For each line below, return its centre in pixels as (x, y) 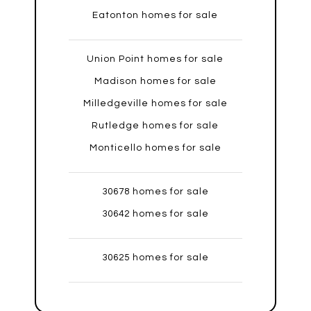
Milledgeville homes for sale (155, 104)
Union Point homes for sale (155, 59)
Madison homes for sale (155, 82)
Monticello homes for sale (155, 148)
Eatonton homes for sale (155, 16)
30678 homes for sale (155, 192)
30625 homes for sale (155, 258)
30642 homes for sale (155, 214)
